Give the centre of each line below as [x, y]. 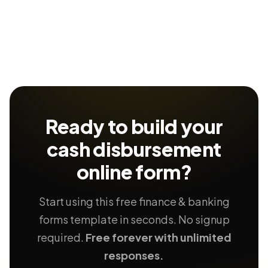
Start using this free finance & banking [134, 201]
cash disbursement [134, 149]
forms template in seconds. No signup [134, 219]
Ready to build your [134, 126]
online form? [134, 172]
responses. [134, 255]
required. [61, 237]
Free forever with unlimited [158, 237]
